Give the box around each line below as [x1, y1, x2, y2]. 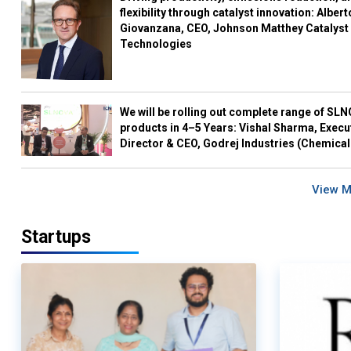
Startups [21, 226, 91, 248]
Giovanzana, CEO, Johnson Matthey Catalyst [120, 22, 349, 34]
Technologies [120, 38, 193, 50]
